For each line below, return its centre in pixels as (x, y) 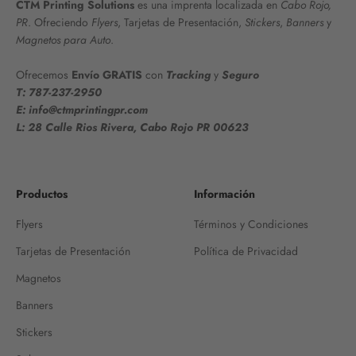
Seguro (240, 75)
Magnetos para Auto (63, 40)
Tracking (188, 75)
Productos (42, 194)
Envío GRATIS (107, 75)
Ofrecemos (44, 75)
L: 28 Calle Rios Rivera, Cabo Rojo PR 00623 (132, 128)
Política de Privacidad (246, 252)
